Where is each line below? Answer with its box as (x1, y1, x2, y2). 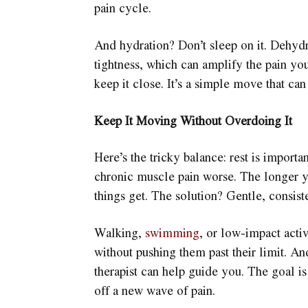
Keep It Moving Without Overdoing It (93, 111, 292, 129)
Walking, (93, 223, 145, 241)
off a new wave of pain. (93, 280, 215, 299)
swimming (144, 223, 199, 241)
